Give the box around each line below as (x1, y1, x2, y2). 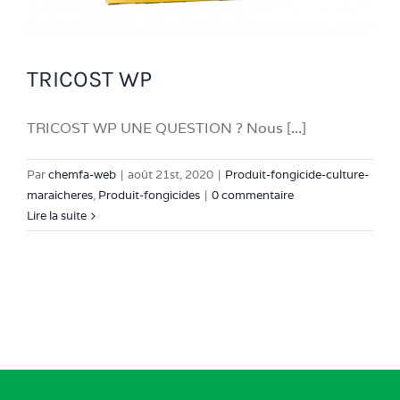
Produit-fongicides (98, 187, 200, 204)
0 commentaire (212, 187, 294, 204)
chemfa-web (48, 167, 116, 183)
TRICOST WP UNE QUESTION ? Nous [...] (27, 119, 306, 138)
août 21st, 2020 (128, 167, 213, 183)
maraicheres (27, 187, 93, 204)
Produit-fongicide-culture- (225, 167, 369, 183)
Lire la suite (27, 208, 87, 224)
